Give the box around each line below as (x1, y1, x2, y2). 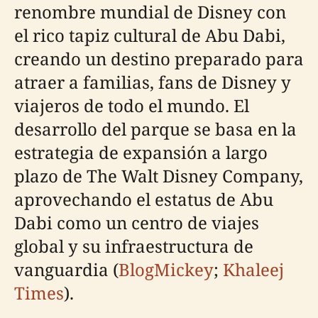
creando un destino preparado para (14, 47, 304, 70)
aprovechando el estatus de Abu (14, 187, 273, 211)
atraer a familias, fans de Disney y (14, 70, 291, 94)
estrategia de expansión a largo (14, 141, 268, 164)
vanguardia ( (14, 258, 119, 281)
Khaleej (223, 258, 284, 281)
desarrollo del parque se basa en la (14, 117, 297, 141)
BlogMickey (119, 258, 214, 281)
